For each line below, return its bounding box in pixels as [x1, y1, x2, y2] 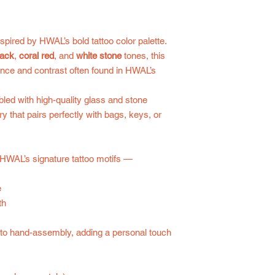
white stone [76, 50, 122, 61]
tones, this [122, 50, 165, 61]
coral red [19, 50, 54, 61]
